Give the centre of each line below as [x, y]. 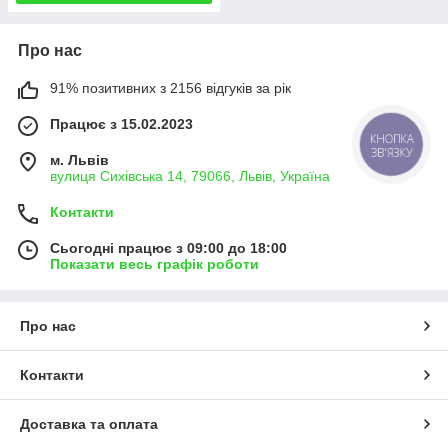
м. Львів [79, 160]
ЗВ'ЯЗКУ [391, 152]
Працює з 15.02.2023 [121, 124]
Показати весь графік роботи [154, 264]
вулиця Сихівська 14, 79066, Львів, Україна [190, 176]
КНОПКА [392, 139]
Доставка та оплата [89, 424]
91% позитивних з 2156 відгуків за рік [170, 88]
